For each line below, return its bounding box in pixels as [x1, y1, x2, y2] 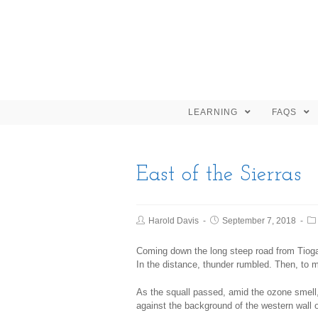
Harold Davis [148, 216, 199, 226]
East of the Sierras [136, 164, 302, 186]
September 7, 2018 [222, 216, 296, 226]
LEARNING [188, 107, 241, 117]
